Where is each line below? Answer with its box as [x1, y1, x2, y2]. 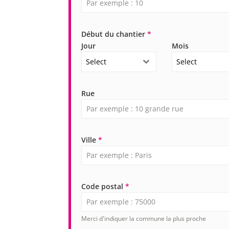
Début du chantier [81, 29, 148, 39]
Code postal [81, 181, 126, 192]
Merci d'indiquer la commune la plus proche [81, 214, 207, 223]
